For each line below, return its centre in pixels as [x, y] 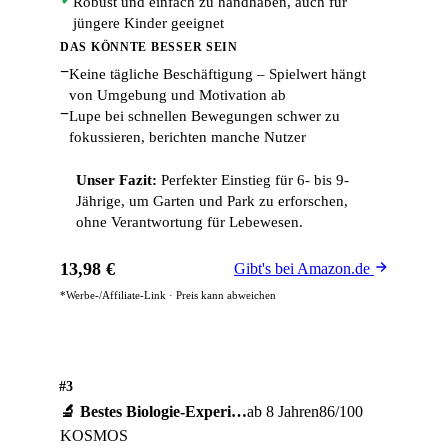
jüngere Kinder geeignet [148, 23]
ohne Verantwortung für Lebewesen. [189, 222]
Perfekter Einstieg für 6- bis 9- [253, 180]
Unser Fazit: [116, 180]
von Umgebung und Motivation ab [177, 95]
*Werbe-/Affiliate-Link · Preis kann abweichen [168, 295]
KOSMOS [94, 436]
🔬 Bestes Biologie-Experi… [153, 412]
